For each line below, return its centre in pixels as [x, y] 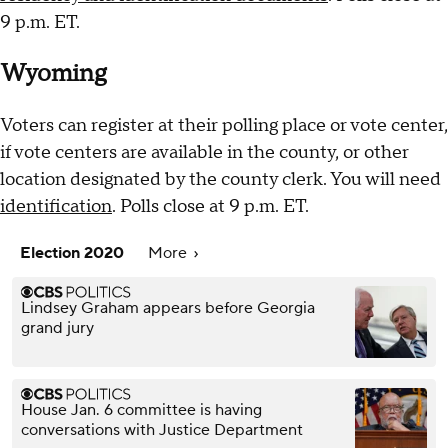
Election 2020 [74, 252]
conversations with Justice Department [162, 429]
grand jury [57, 327]
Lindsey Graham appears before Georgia [168, 307]
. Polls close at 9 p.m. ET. [212, 206]
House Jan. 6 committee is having [141, 409]
